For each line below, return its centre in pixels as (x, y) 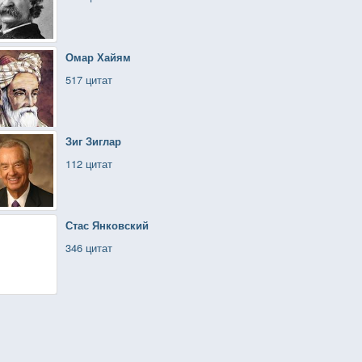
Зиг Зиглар (93, 141)
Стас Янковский (107, 225)
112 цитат (89, 164)
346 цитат (89, 248)
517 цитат (89, 80)
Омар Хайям (98, 57)
